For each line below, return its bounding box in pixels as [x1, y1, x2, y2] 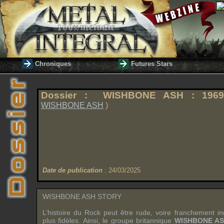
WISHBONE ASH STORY [42, 192, 121, 200]
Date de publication [42, 166, 102, 174]
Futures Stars [131, 60, 172, 67]
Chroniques [35, 60, 71, 67]
